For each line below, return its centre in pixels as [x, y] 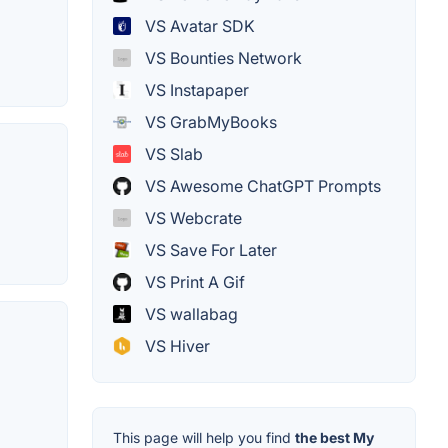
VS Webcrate [191, 217]
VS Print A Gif [193, 281]
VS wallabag [189, 313]
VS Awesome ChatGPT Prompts [261, 185]
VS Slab [172, 153]
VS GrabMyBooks [209, 121]
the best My [334, 437]
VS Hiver [175, 345]
